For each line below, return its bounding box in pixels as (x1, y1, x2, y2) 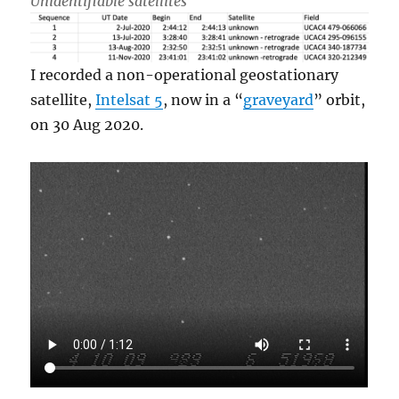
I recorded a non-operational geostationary (30, 65, 339, 84)
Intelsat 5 (95, 90, 164, 109)
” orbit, (313, 90, 366, 109)
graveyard (243, 90, 314, 109)
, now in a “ (163, 90, 244, 109)
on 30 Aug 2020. (30, 115, 144, 134)
